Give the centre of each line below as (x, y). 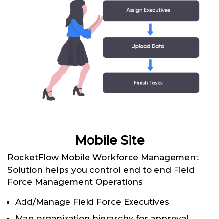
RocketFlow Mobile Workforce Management (103, 157)
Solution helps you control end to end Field (101, 169)
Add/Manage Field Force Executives (92, 202)
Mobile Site (109, 140)
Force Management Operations (75, 182)
